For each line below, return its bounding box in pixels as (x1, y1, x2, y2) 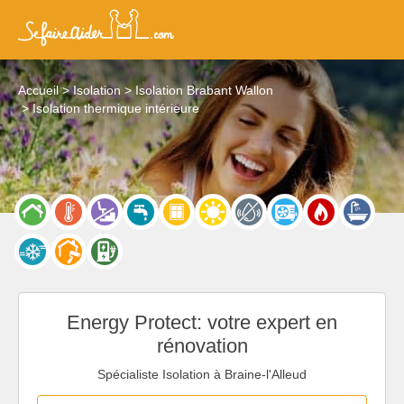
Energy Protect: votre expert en (67, 311, 337, 334)
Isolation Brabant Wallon (135, 83, 273, 97)
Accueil (18, 83, 59, 97)
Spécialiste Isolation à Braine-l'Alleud (97, 367, 307, 381)
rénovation (156, 335, 248, 357)
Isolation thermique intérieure (32, 101, 199, 115)
